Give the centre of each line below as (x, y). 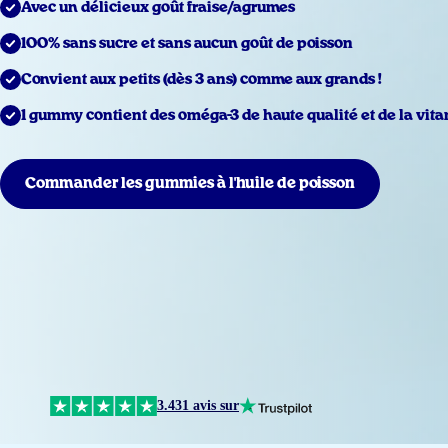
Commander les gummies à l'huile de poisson (190, 183)
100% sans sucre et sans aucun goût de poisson (187, 43)
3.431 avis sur (198, 405)
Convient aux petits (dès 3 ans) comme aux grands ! (201, 79)
